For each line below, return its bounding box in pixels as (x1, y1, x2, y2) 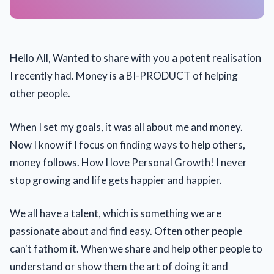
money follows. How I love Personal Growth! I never (10, 155, 247, 169)
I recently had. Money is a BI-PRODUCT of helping (10, 69, 238, 82)
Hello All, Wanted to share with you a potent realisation (10, 51, 261, 64)
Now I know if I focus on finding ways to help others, (10, 138, 245, 151)
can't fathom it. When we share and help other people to (10, 242, 262, 255)
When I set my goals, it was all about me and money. (10, 120, 243, 133)
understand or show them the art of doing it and (10, 260, 228, 273)
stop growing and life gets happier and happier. (10, 173, 222, 187)
